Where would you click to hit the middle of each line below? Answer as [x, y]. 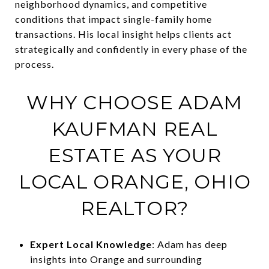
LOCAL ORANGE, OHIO [134, 181]
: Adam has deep [189, 244]
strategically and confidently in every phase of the [131, 49]
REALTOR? [134, 208]
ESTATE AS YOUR [134, 155]
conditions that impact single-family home [113, 19]
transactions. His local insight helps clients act [123, 34]
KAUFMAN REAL [134, 128]
